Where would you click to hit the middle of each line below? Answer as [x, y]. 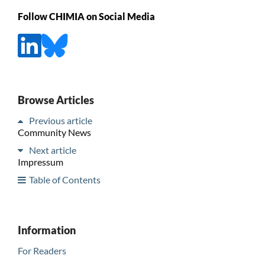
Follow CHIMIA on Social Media [86, 16]
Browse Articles [56, 100]
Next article [52, 150]
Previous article [60, 120]
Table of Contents [64, 179]
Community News [54, 132]
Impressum [40, 161]
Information [46, 230]
